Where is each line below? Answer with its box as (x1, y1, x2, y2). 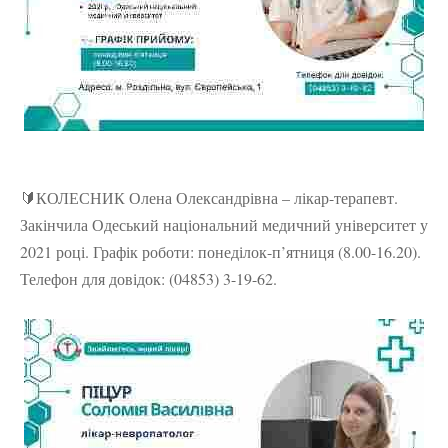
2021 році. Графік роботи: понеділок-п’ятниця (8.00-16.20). (20, 240, 421, 262)
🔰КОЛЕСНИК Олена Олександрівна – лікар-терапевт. (20, 186, 398, 208)
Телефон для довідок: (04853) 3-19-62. (20, 267, 277, 289)
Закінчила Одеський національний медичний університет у (20, 213, 428, 235)
